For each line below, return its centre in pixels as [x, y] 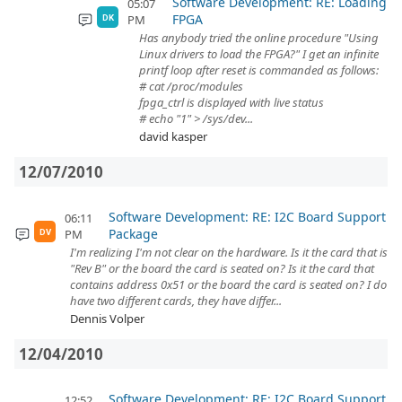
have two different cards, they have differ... [176, 301]
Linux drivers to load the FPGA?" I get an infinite [259, 54]
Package [134, 234]
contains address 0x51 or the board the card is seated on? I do [228, 284]
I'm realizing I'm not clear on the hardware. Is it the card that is [229, 252]
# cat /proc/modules [191, 86]
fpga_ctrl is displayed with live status [232, 102]
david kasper [173, 136]
